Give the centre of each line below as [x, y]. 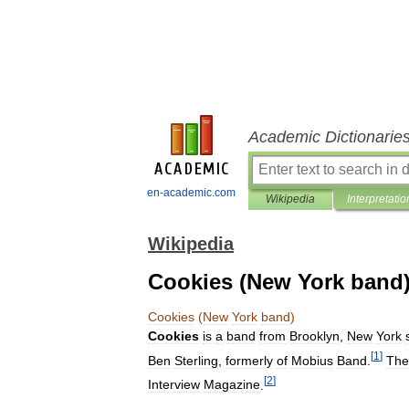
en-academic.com [191, 193]
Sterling [196, 360]
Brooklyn [315, 336]
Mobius [312, 360]
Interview [174, 385]
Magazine [232, 385]
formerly [249, 360]
